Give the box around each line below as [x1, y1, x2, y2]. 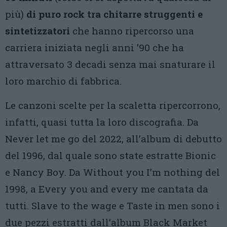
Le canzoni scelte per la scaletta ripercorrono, [5, 99, 220, 112]
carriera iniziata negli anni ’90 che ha [5, 41, 184, 54]
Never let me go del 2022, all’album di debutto [5, 132, 222, 145]
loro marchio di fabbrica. [5, 74, 122, 88]
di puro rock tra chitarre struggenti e [26, 8, 203, 21]
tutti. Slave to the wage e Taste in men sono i [5, 199, 220, 212]
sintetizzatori [5, 24, 70, 37]
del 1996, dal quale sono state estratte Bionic [5, 149, 216, 162]
